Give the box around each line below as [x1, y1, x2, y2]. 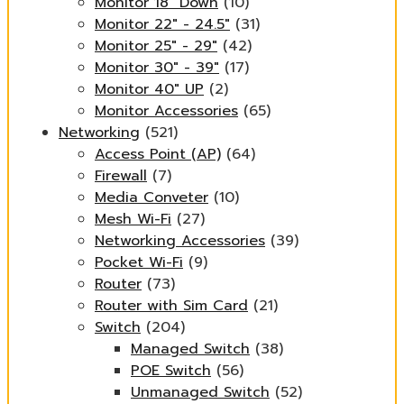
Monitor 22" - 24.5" [95, 14, 230, 35]
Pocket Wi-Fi [95, 252, 183, 273]
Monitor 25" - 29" [95, 35, 217, 57]
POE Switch [131, 360, 211, 381]
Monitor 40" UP [95, 78, 204, 100]
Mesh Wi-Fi [95, 208, 171, 230]
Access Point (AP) [95, 143, 221, 165]
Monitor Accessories [95, 100, 238, 122]
